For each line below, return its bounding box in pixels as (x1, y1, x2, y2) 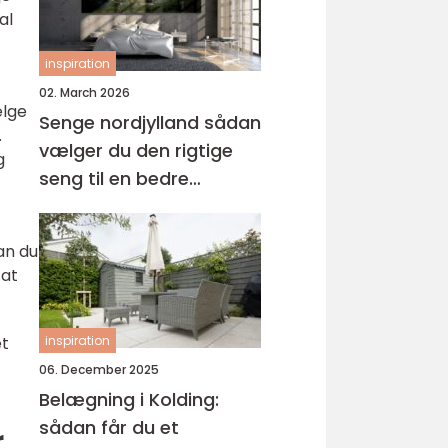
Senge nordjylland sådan (39, 110, 204, 135)
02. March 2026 (39, 84, 130, 101)
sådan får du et (39, 415, 179, 440)
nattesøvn (39, 194, 132, 219)
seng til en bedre (39, 166, 189, 191)
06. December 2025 (39, 361, 159, 378)
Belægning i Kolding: (39, 387, 219, 412)
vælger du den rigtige (39, 138, 233, 163)
